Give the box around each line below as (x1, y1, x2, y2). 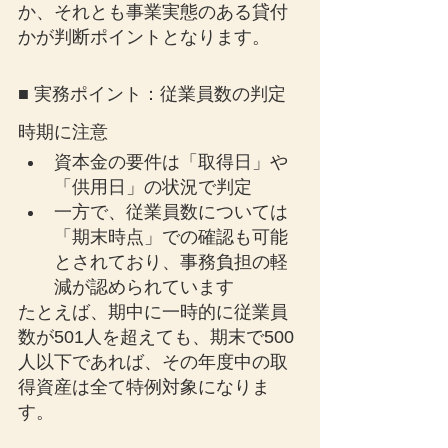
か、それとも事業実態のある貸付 (18, 2, 288, 22)
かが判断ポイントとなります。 (18, 27, 270, 47)
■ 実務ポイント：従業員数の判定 (18, 84, 286, 104)
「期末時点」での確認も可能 (54, 227, 288, 247)
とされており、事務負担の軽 (54, 252, 288, 272)
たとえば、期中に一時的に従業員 (18, 302, 288, 322)
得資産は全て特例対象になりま (18, 377, 270, 397)
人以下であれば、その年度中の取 (18, 352, 288, 372)
